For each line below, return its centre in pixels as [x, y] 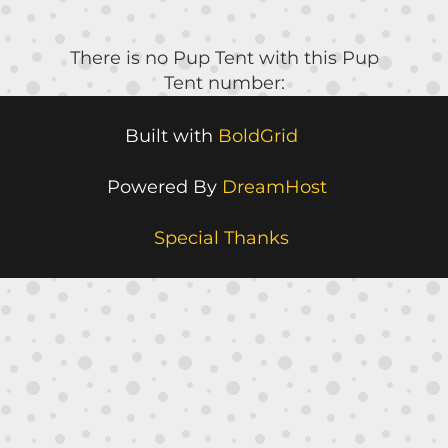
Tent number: [224, 83]
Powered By [164, 187]
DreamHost [274, 187]
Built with [171, 136]
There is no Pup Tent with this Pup [224, 58]
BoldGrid [258, 136]
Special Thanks [221, 238]
